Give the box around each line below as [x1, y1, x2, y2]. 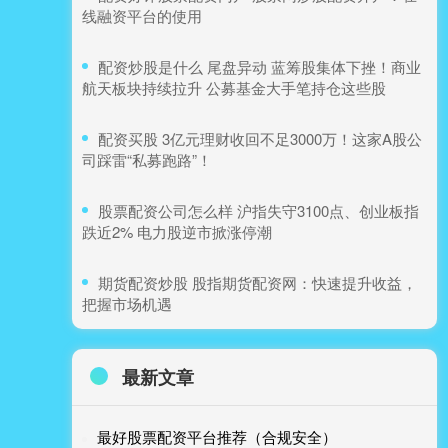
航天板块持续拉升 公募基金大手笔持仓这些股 [82, 77, 386, 99]
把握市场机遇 [82, 293, 172, 315]
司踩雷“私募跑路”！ [82, 149, 212, 171]
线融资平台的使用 [82, 5, 202, 27]
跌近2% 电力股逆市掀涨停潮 [82, 221, 272, 243]
